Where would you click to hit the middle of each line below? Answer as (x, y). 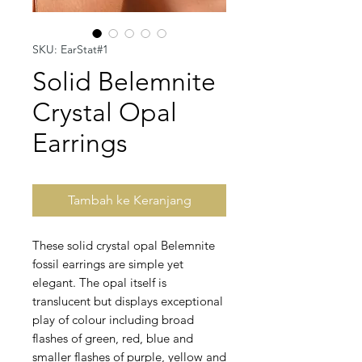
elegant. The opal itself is (99, 283)
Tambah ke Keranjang (129, 200)
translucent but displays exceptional (128, 301)
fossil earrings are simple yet (108, 264)
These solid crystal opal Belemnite (124, 246)
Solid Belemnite (124, 82)
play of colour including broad (113, 320)
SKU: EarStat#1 (70, 50)
